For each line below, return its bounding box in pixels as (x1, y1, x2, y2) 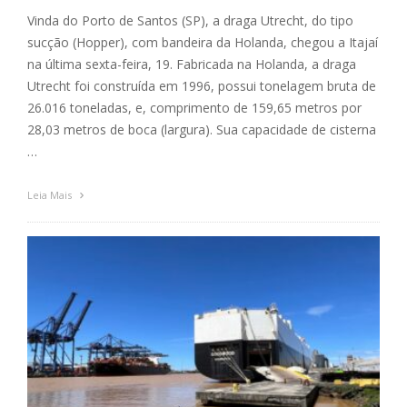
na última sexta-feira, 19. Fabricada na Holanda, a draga (27, 55, 356, 73)
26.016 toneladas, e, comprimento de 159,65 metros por (27, 98, 362, 116)
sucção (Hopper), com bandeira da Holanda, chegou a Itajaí (27, 33, 378, 51)
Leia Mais (27, 187, 74, 202)
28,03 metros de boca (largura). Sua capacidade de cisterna (27, 120, 376, 138)
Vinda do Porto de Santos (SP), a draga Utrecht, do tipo (27, 11, 353, 29)
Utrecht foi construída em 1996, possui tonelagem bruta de (27, 76, 376, 94)
